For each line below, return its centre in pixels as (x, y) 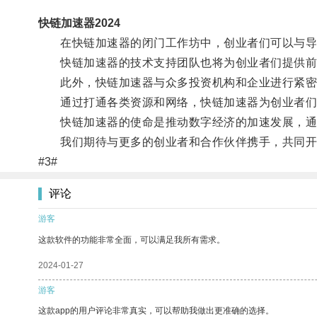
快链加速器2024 (79, 23)
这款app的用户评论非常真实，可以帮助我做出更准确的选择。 (156, 310)
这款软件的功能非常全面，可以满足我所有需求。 (132, 240)
